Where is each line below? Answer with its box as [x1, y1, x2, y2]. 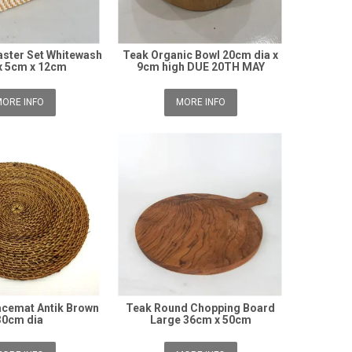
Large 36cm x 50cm [149, 313, 251, 326]
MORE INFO [175, 97, 225, 108]
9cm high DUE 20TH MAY [136, 60, 265, 74]
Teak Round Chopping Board [126, 301, 276, 314]
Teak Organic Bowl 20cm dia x [123, 49, 279, 62]
